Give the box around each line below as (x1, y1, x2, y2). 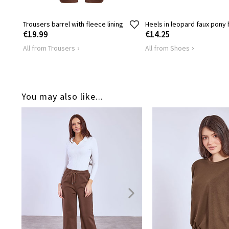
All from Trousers (23, 43, 75, 53)
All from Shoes (145, 43, 190, 53)
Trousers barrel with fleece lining (23, 19, 123, 29)
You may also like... (21, 90, 103, 102)
